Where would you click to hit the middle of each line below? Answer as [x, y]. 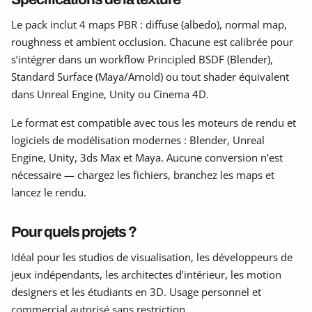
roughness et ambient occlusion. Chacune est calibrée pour [152, 41]
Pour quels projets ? [74, 231]
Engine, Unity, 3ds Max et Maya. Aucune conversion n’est [147, 157]
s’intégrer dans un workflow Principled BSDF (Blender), [142, 59]
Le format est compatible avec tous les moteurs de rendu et [154, 122]
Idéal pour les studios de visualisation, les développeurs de [152, 257]
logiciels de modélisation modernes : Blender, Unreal [138, 140]
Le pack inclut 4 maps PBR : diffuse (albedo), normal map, [149, 24]
